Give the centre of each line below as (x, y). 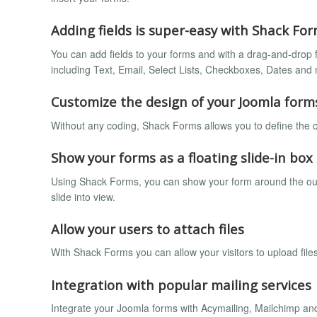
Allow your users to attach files (148, 229)
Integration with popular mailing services (181, 284)
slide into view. (83, 196)
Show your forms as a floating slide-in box (182, 157)
